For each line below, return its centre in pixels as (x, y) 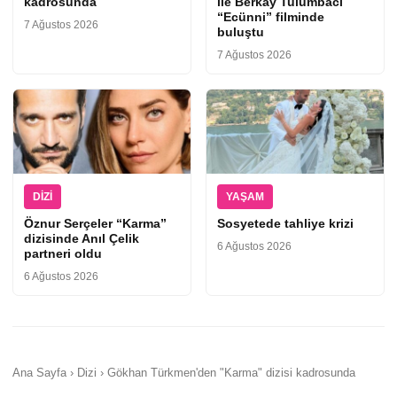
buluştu (241, 32)
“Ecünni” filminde (271, 17)
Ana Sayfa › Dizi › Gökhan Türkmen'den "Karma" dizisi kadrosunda (184, 373)
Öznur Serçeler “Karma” (95, 224)
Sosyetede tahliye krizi (285, 224)
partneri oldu (63, 254)
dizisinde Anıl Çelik (82, 239)
